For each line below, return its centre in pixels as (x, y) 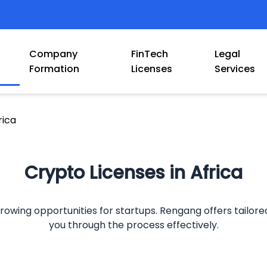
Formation (54, 69)
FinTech (149, 54)
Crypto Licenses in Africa (133, 173)
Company (53, 54)
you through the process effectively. (133, 225)
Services (235, 69)
